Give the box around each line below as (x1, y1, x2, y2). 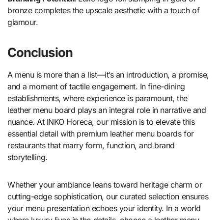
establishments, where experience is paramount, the (7, 93, 188, 104)
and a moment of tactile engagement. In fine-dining (7, 82, 185, 92)
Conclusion (7, 45, 73, 60)
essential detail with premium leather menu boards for (7, 129, 194, 139)
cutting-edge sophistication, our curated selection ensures (7, 192, 209, 202)
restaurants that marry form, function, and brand (7, 140, 175, 151)
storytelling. (7, 152, 48, 163)
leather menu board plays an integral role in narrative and (7, 105, 206, 115)
